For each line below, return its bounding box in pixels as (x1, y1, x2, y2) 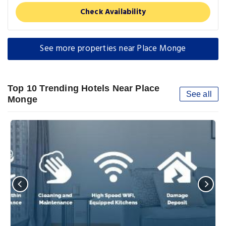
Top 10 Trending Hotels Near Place (8, 83, 160, 93)
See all (186, 89, 212, 98)
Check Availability (80, 6, 146, 18)
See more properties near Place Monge (40, 41, 186, 55)
